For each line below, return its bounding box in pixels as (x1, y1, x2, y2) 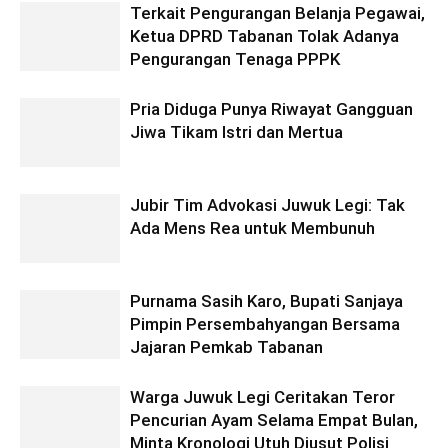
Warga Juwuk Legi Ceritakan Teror (130, 387, 395, 407)
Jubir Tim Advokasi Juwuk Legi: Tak (130, 195, 405, 215)
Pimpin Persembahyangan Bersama (130, 314, 400, 334)
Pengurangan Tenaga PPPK (130, 49, 340, 69)
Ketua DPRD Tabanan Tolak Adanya (130, 26, 399, 46)
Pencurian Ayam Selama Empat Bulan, (130, 410, 418, 430)
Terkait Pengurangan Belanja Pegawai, (130, 3, 425, 23)
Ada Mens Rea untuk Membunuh (130, 218, 375, 238)
